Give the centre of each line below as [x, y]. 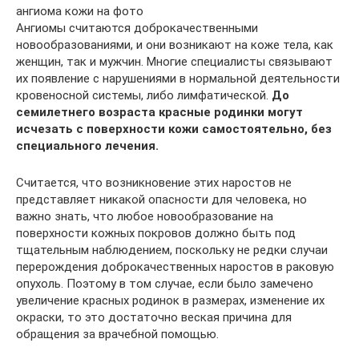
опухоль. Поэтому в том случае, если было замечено [165, 284]
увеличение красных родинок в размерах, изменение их [170, 301]
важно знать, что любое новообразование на [145, 216]
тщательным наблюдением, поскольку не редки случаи [172, 250]
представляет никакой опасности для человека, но [161, 200]
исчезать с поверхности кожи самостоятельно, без [174, 129]
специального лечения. [87, 146]
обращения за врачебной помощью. [117, 334]
